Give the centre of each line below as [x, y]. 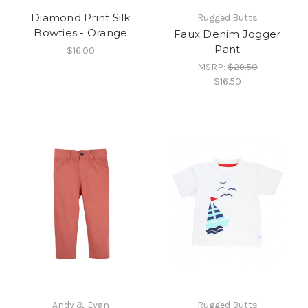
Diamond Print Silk [81, 17]
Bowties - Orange [81, 32]
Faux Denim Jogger [228, 34]
